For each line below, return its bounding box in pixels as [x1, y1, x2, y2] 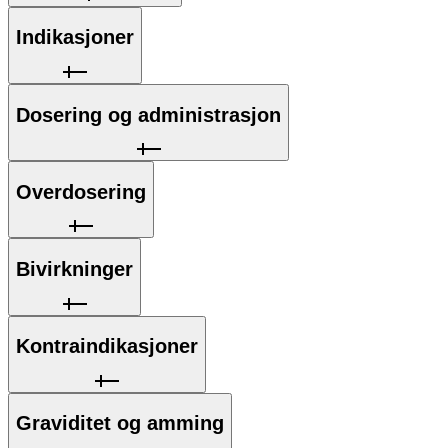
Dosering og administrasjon [16, 103, 281, 126]
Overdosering [16, 180, 146, 203]
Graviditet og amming [16, 412, 224, 435]
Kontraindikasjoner [16, 335, 198, 358]
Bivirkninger [16, 257, 133, 280]
